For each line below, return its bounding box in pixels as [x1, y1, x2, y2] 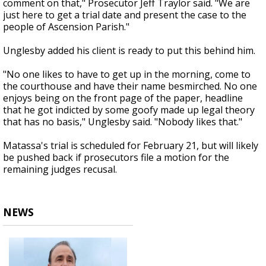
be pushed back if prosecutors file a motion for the [3, 151, 229, 164]
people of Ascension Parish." [3, 20, 129, 34]
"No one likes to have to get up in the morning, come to [3, 68, 251, 81]
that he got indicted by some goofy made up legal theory [3, 103, 255, 117]
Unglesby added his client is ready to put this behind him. [3, 44, 255, 58]
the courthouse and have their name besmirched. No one [3, 80, 257, 93]
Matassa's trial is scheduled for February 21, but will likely [3, 139, 258, 153]
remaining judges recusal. [3, 163, 117, 176]
